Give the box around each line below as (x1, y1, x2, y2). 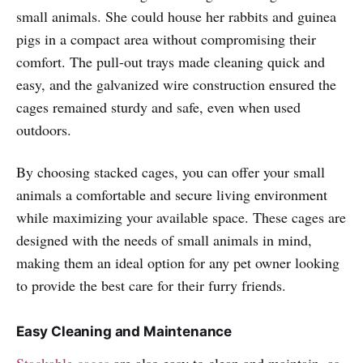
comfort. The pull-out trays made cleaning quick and (16, 51, 325, 71)
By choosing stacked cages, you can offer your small (16, 161, 325, 181)
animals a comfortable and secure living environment (16, 184, 327, 204)
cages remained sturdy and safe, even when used (16, 96, 301, 117)
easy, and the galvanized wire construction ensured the (16, 74, 336, 94)
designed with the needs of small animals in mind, (16, 229, 312, 250)
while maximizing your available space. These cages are (16, 207, 346, 227)
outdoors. (16, 119, 71, 139)
